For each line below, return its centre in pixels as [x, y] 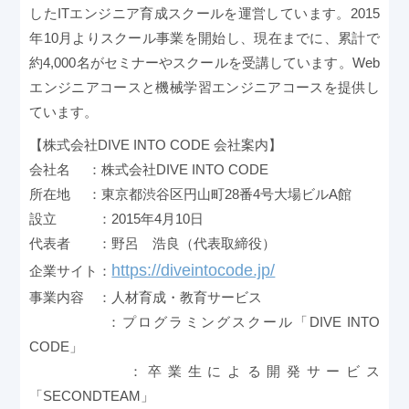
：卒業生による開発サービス [204, 371]
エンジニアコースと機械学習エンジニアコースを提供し [204, 87]
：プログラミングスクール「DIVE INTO [204, 321]
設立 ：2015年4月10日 [117, 218]
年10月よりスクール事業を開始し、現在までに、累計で [204, 37]
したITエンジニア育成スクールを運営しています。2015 [204, 13]
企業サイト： [71, 270]
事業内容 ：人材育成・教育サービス [146, 297]
